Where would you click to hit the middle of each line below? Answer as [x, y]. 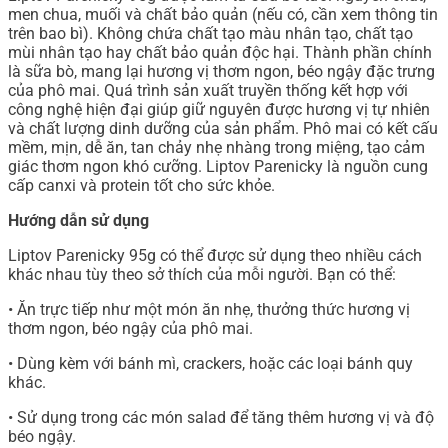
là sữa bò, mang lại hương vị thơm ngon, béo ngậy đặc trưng [221, 72]
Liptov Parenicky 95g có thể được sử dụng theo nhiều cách [215, 256]
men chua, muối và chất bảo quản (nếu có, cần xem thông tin [223, 15]
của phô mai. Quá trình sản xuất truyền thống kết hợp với [208, 91]
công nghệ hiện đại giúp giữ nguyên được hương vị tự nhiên [219, 110]
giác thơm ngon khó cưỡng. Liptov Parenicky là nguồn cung [218, 167]
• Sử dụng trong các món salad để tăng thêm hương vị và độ [221, 418]
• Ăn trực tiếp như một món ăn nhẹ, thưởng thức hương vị [209, 310]
